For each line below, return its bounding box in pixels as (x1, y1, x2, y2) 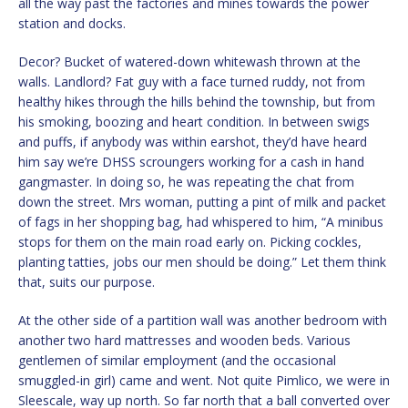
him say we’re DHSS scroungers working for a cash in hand (18, 152, 364, 170)
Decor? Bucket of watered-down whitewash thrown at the (18, 52, 361, 70)
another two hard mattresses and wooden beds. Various (18, 331, 351, 349)
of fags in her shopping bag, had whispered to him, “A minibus (18, 212, 383, 230)
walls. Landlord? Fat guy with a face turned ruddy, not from (18, 72, 365, 90)
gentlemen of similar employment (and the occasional (18, 351, 336, 369)
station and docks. (18, 14, 126, 32)
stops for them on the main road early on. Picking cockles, (18, 232, 362, 250)
